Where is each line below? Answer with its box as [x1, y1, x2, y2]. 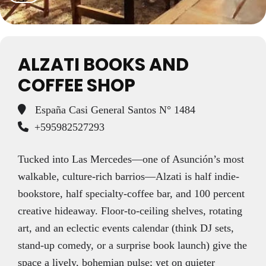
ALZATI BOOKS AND [18, 52, 189, 77]
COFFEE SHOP [18, 72, 135, 97]
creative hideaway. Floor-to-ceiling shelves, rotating [18, 204, 242, 217]
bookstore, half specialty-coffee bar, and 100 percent [18, 187, 245, 199]
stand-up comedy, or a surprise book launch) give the [18, 239, 247, 251]
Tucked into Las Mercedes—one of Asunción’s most [18, 153, 244, 165]
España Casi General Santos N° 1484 [32, 103, 195, 116]
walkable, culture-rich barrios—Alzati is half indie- [18, 170, 239, 182]
